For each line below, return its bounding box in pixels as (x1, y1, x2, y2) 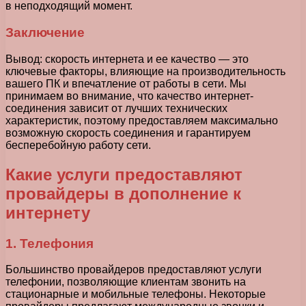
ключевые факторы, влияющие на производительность (5, 65, 286, 77)
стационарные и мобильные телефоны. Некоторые (5, 288, 266, 301)
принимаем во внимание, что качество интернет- (5, 89, 253, 102)
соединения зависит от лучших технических (5, 102, 227, 114)
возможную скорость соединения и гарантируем (5, 126, 251, 139)
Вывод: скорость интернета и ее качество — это (5, 53, 249, 65)
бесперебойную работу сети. (5, 139, 151, 151)
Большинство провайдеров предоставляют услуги (5, 264, 262, 276)
